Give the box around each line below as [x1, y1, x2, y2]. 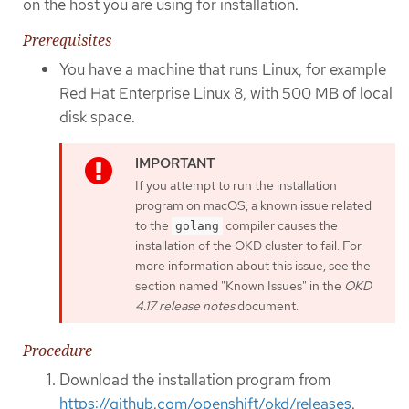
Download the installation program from [59, 370, 330, 391]
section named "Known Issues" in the [135, 278, 344, 295]
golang [175, 219, 219, 234]
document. [235, 298, 299, 315]
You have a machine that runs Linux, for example [59, 58, 386, 79]
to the [135, 217, 172, 235]
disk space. [59, 106, 135, 127]
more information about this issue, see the [135, 257, 371, 275]
